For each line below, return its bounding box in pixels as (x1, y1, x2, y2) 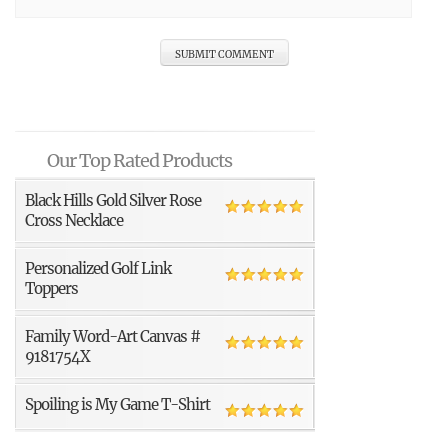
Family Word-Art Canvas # (25, 327, 200, 346)
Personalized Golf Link (25, 259, 171, 278)
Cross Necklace (25, 211, 123, 230)
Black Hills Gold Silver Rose (25, 191, 201, 210)
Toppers (25, 279, 78, 298)
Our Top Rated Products (47, 149, 232, 172)
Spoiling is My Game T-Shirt (25, 395, 210, 414)
